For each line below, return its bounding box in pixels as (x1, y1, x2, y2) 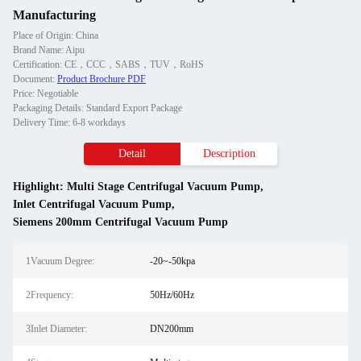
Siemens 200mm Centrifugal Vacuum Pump (13, 216, 228, 228)
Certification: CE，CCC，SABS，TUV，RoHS (13, 59, 204, 70)
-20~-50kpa (149, 255, 195, 267)
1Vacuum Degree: (26, 255, 94, 267)
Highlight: (13, 180, 67, 193)
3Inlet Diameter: (26, 323, 87, 334)
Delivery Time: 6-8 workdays (13, 117, 126, 128)
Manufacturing (13, 8, 96, 22)
